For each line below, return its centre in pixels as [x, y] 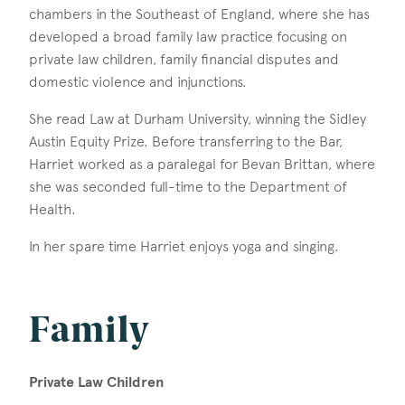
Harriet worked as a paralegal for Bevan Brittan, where [202, 164]
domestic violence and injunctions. [138, 81]
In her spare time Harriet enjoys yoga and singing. [184, 246]
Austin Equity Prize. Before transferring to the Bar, [186, 141]
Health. [52, 209]
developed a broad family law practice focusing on [188, 36]
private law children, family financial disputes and [184, 59]
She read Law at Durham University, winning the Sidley [198, 118]
